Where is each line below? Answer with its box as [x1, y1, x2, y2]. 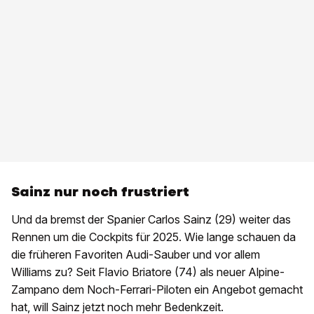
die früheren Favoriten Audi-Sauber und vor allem [11, 247, 260, 262]
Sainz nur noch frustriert [11, 183, 189, 201]
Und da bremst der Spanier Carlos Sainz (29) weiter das [11, 212, 291, 227]
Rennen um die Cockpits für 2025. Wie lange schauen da [11, 230, 296, 245]
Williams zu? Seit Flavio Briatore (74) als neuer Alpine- [11, 265, 285, 280]
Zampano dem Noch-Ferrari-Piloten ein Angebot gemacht [11, 282, 303, 297]
